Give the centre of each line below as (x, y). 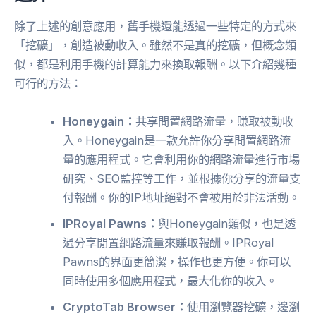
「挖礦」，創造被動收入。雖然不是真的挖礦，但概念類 (155, 45)
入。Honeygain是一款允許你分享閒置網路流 (177, 140)
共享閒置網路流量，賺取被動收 (215, 121)
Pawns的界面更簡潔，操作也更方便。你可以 (177, 261)
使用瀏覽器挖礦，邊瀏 (244, 306)
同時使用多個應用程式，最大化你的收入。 (170, 280)
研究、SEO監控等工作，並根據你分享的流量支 (182, 178)
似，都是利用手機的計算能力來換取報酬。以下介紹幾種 (155, 65)
